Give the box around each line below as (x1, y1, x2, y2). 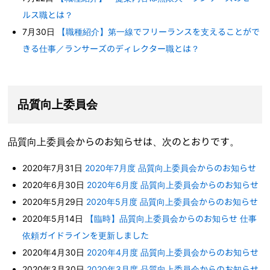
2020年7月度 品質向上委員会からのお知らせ (85, 162, 257, 173)
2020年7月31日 (22, 162, 86, 173)
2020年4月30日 (22, 246, 87, 257)
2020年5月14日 (22, 213, 86, 224)
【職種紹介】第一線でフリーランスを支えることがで (57, 27, 260, 37)
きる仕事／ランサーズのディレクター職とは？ (22, 43, 200, 54)
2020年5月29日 (22, 196, 87, 207)
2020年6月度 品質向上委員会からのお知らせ (87, 179, 259, 190)
